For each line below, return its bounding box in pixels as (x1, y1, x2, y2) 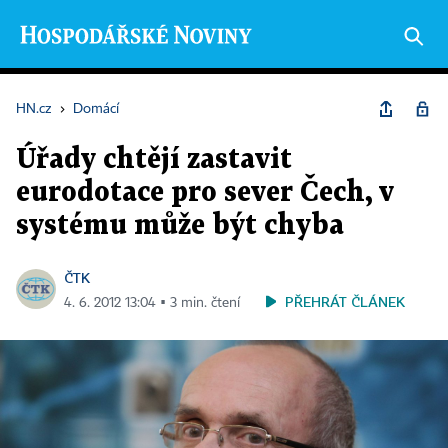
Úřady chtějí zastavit (16, 147, 292, 173)
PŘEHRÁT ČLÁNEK (285, 293, 405, 310)
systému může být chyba (16, 213, 344, 239)
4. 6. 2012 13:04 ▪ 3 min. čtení (64, 296, 240, 310)
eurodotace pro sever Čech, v (16, 180, 394, 206)
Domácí (73, 102, 119, 116)
